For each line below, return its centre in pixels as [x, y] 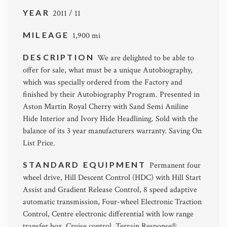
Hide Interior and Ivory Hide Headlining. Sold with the [110, 119]
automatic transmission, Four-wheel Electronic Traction [112, 202]
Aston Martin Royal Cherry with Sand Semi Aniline [106, 107]
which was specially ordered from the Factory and [103, 82]
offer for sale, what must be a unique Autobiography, [108, 70]
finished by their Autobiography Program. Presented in [111, 94]
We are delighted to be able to [146, 58]
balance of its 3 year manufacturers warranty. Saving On [112, 131]
